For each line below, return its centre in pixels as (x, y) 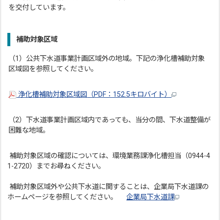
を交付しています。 (40, 7)
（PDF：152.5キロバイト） (129, 94)
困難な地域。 (29, 130)
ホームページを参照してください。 (67, 197)
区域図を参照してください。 (53, 69)
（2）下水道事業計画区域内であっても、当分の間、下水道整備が (110, 120)
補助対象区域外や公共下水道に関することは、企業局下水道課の (108, 187)
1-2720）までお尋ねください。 (56, 166)
